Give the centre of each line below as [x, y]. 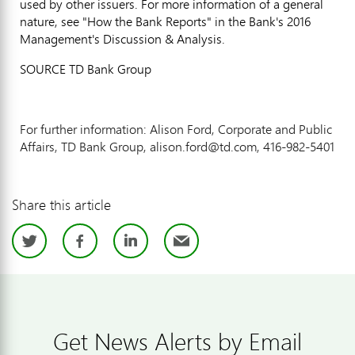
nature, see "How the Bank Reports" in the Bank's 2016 [165, 21]
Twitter [82, 242]
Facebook [148, 242]
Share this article [61, 204]
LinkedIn [185, 242]
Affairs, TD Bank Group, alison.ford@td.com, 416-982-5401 [177, 146]
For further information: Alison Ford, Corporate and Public [176, 129]
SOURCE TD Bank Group [86, 69]
